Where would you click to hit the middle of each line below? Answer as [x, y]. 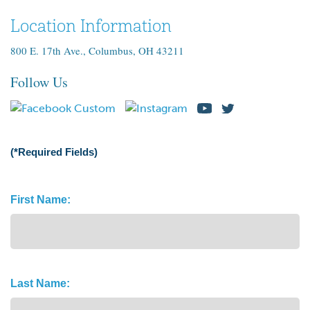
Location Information [91, 26]
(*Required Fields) [54, 152]
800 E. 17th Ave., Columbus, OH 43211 [97, 51]
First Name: [40, 199]
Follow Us [39, 82]
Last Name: [40, 283]
